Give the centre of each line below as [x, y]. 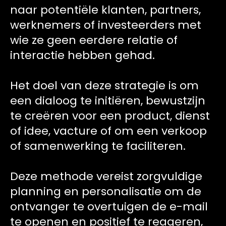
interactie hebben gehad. [82, 55]
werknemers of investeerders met [106, 25]
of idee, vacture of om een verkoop [108, 131]
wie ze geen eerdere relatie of [94, 40]
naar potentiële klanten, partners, [105, 10]
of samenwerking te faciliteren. [98, 146]
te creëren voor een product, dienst [110, 116]
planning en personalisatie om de [106, 191]
